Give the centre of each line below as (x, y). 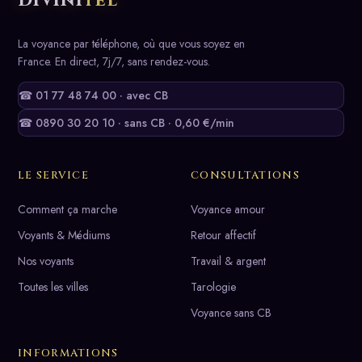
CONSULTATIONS (245, 175)
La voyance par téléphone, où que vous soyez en (131, 43)
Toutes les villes (53, 286)
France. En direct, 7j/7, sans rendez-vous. (114, 61)
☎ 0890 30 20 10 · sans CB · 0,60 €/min (126, 122)
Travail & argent (228, 261)
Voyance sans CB (231, 312)
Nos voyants (46, 261)
